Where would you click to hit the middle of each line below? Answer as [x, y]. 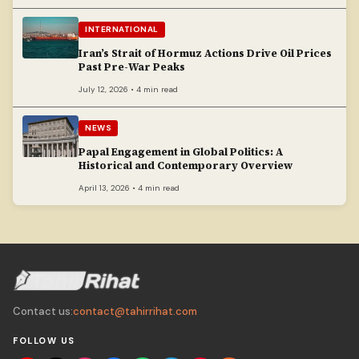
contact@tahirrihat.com [135, 311]
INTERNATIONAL [122, 30]
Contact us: [43, 311]
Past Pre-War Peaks [132, 67]
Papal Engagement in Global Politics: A [181, 152]
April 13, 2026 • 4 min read [129, 188]
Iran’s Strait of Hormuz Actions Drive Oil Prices [205, 54]
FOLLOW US [44, 340]
